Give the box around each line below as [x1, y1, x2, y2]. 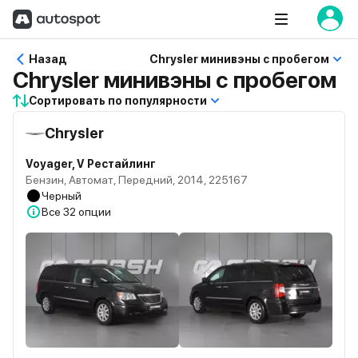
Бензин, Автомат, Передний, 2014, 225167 [26, 173, 248, 186]
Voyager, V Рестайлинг [26, 157, 156, 170]
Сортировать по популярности [29, 94, 207, 107]
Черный [42, 189, 82, 202]
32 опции [63, 205, 111, 218]
